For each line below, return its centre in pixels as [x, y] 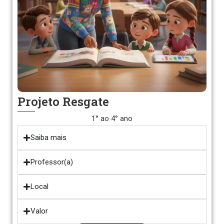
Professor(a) [52, 162]
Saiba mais [48, 137]
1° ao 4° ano [112, 118]
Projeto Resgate [63, 101]
